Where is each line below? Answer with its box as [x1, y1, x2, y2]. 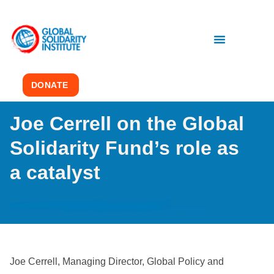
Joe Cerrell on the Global [10, 113, 244, 135]
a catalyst [10, 161, 100, 183]
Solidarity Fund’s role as [10, 137, 239, 159]
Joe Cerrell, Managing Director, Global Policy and [10, 256, 224, 267]
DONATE [31, 80, 68, 90]
